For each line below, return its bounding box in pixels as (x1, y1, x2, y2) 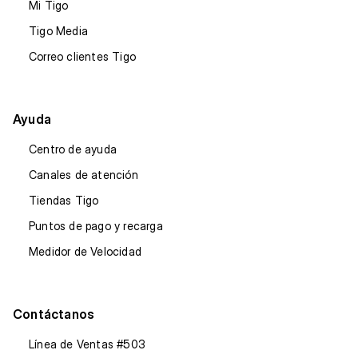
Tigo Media (29, 24, 88, 38)
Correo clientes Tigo (29, 50, 136, 64)
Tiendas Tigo (29, 193, 99, 208)
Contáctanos (13, 306, 95, 323)
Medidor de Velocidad (29, 245, 141, 259)
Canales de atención (29, 168, 138, 182)
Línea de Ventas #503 (29, 337, 145, 352)
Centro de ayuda (29, 142, 117, 157)
